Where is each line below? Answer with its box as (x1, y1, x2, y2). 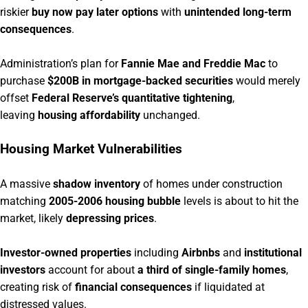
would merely (233, 74, 300, 87)
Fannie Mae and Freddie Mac (121, 56, 265, 70)
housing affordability (38, 108, 140, 122)
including (131, 245, 181, 259)
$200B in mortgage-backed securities (47, 74, 233, 87)
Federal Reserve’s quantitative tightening (32, 91, 232, 104)
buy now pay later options (32, 5, 158, 19)
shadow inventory (53, 177, 140, 190)
